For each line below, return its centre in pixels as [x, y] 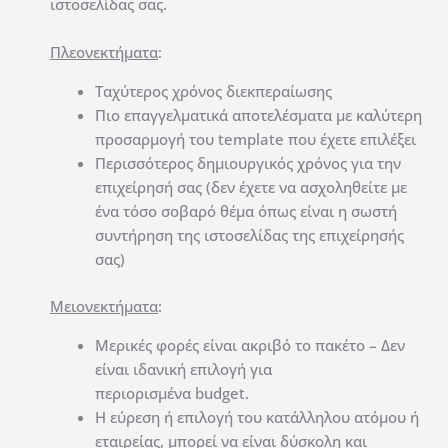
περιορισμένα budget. [172, 392]
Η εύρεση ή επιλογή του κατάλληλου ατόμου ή [257, 416]
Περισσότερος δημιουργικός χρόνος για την [248, 163]
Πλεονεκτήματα [104, 52]
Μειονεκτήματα [104, 305]
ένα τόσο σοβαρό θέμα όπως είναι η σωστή [246, 211]
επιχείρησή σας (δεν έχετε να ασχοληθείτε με [251, 187]
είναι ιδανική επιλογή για [183, 368]
